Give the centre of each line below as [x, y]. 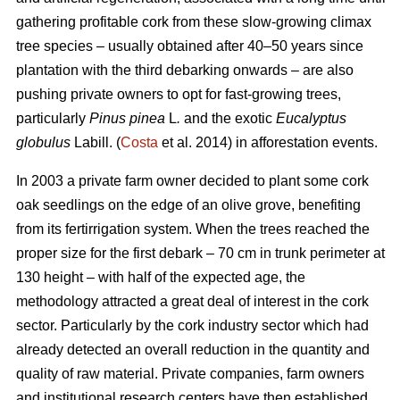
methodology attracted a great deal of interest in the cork [192, 302]
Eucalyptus [311, 119]
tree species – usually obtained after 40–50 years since [190, 46]
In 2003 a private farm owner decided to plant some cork [192, 181]
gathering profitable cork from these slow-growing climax [194, 22]
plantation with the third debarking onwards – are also [185, 71]
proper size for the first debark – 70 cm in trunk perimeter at [200, 254]
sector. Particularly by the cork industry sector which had [192, 326]
